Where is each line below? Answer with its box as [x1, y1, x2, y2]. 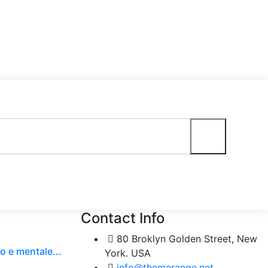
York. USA [104, 247, 151, 260]
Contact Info [80, 209, 165, 227]
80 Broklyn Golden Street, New [116, 233, 257, 245]
